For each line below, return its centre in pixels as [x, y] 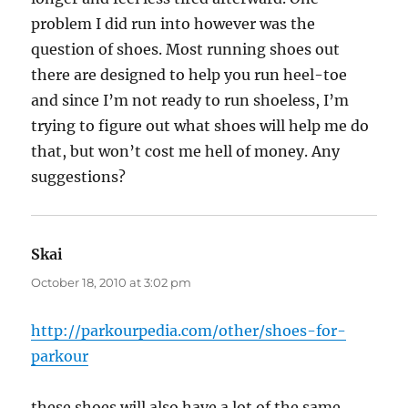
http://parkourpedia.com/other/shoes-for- [189, 331]
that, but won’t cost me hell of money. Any [186, 152]
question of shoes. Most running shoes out [186, 50]
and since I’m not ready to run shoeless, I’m [190, 101]
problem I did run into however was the [173, 24]
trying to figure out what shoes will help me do [200, 126]
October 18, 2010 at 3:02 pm [112, 283]
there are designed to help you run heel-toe [189, 75]
